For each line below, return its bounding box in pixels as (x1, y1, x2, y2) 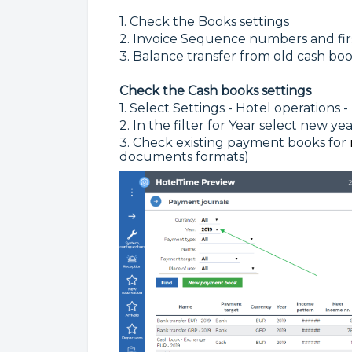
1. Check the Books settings (119, 14, 289, 30)
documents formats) (119, 149, 249, 165)
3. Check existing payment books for (119, 135, 350, 151)
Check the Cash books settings (119, 83, 314, 99)
